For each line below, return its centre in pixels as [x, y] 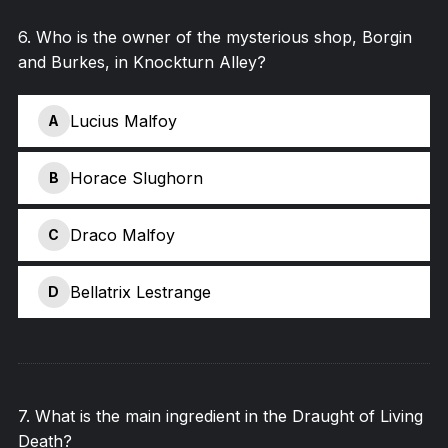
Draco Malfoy [122, 234]
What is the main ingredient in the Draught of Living [228, 416]
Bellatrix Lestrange [140, 291]
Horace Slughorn [136, 177]
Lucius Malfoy [123, 120]
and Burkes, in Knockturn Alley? [141, 62]
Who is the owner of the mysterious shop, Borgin [223, 37]
